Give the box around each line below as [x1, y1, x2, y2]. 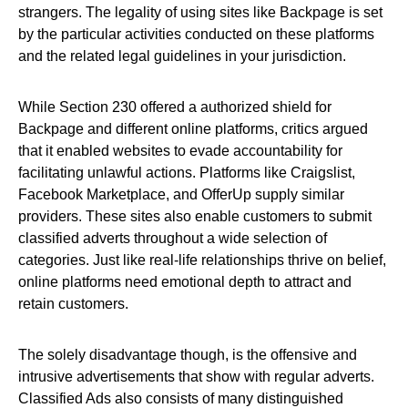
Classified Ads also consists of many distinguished [18, 391, 343, 406]
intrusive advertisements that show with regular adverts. [18, 369, 374, 384]
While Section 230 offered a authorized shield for [18, 99, 331, 115]
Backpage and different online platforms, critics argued [18, 121, 368, 137]
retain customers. [18, 296, 128, 311]
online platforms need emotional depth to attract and [18, 274, 352, 290]
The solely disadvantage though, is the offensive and [18, 347, 357, 362]
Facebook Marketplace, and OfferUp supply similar [18, 187, 344, 202]
